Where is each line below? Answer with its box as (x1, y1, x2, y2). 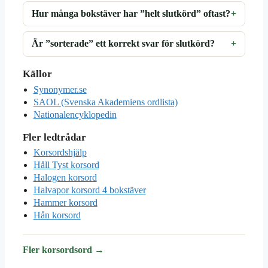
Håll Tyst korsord (33, 160, 99, 170)
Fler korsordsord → (23, 244, 104, 255)
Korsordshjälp (33, 147, 87, 158)
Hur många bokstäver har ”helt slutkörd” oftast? (32, 8, 231, 19)
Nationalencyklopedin (33, 109, 117, 120)
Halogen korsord (33, 172, 97, 183)
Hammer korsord (33, 197, 98, 208)
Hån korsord (33, 210, 81, 221)
